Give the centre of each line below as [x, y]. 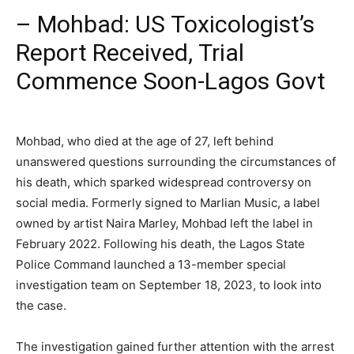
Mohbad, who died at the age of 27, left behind [145, 141]
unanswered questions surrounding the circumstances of [176, 161]
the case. [41, 305]
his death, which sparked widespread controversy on [164, 182]
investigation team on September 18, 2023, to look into [169, 284]
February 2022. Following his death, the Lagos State [160, 243]
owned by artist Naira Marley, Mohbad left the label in [164, 223]
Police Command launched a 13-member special [151, 264]
